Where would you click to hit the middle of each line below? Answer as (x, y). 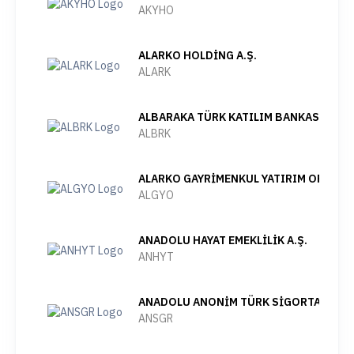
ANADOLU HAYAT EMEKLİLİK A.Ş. (223, 240)
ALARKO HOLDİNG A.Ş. (198, 55)
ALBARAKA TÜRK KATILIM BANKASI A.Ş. (243, 117)
